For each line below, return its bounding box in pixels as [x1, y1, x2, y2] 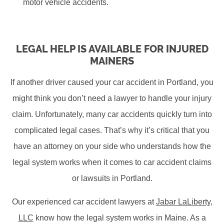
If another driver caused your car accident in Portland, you [10, 78, 213, 87]
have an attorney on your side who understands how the [13, 142, 211, 151]
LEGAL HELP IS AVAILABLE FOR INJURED [15, 43, 208, 55]
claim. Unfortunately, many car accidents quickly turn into [12, 110, 212, 119]
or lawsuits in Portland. [71, 174, 152, 183]
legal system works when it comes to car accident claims [12, 158, 211, 167]
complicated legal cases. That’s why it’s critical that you [14, 126, 209, 135]
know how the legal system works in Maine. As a [33, 213, 206, 222]
